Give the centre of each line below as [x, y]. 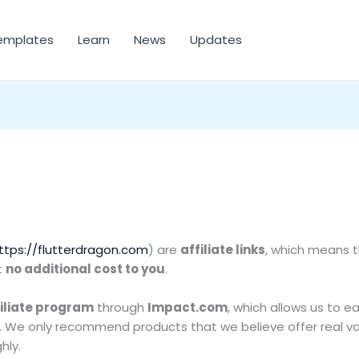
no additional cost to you [86, 268]
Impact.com [188, 307]
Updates [216, 40]
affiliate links [223, 249]
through [121, 307]
